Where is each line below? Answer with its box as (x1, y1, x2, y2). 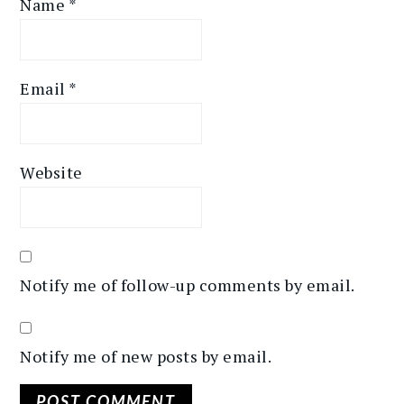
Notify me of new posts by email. (20, 344, 272, 367)
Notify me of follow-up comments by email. (20, 273, 355, 296)
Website (20, 161, 83, 183)
